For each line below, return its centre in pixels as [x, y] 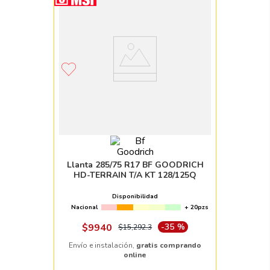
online [135, 255]
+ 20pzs [196, 208]
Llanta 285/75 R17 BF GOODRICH [135, 165]
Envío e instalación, [102, 246]
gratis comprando [169, 246]
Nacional [84, 208]
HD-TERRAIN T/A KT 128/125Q [135, 175]
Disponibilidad [135, 197]
